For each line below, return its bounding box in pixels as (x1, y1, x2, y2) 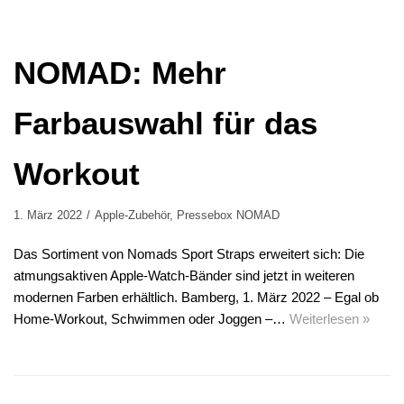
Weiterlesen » (289, 311, 370, 327)
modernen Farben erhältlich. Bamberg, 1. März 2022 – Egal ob (14, 289, 379, 306)
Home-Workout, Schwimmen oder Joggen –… (14, 311, 289, 327)
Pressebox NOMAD (177, 208, 280, 223)
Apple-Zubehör (95, 208, 170, 223)
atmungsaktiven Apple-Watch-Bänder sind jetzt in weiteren (14, 268, 354, 284)
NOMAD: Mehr (14, 55, 226, 91)
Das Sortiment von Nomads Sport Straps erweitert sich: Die (14, 246, 364, 262)
